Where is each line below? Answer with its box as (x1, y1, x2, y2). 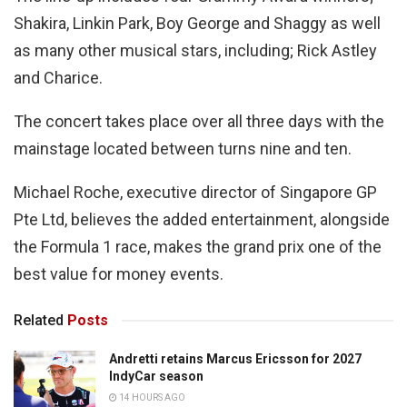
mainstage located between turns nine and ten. (14, 139, 352, 159)
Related (14, 312, 64, 330)
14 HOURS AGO (117, 392, 185, 403)
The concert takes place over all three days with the (14, 112, 384, 132)
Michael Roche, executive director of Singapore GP (14, 183, 377, 203)
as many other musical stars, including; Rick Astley (14, 41, 377, 61)
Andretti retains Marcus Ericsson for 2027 (109, 352, 362, 367)
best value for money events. (14, 264, 223, 284)
